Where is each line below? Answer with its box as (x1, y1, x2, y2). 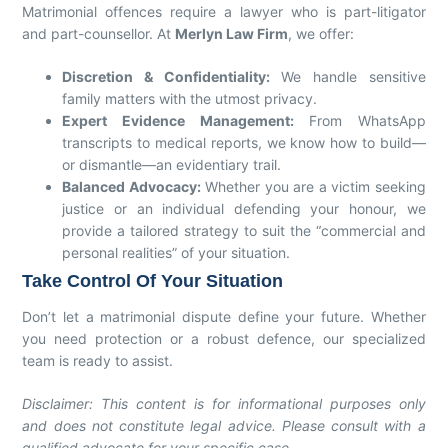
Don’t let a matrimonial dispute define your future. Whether (22, 307, 426, 325)
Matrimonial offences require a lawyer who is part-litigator (22, 2, 426, 20)
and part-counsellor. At (22, 24, 176, 42)
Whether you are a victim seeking (200, 177, 426, 195)
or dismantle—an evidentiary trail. (62, 155, 282, 173)
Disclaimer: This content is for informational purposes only (22, 394, 426, 412)
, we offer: (288, 24, 355, 42)
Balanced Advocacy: (62, 177, 201, 195)
